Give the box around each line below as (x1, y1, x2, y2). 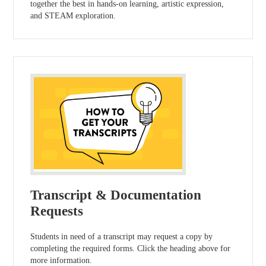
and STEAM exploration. (30, 11, 116, 20)
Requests (30, 204, 84, 219)
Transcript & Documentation (30, 188, 202, 203)
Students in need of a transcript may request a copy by (30, 232, 213, 242)
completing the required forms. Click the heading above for (30, 244, 231, 254)
